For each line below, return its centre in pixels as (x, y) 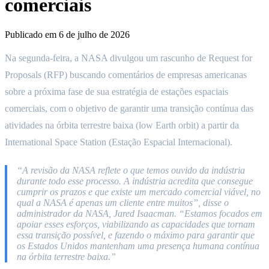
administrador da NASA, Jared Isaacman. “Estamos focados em (140, 213)
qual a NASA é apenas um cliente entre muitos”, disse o (123, 202)
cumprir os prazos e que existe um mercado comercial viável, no (139, 192)
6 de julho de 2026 (94, 34)
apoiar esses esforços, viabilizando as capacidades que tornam (136, 224)
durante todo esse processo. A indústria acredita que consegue (135, 181)
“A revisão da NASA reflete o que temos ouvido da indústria (131, 170)
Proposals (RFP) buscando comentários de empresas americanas (126, 74)
